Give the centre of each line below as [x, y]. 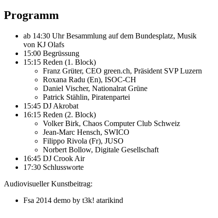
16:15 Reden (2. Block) [60, 114]
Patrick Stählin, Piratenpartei [86, 97]
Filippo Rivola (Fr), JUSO [83, 141]
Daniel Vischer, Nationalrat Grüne [95, 88]
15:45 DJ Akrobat [51, 106]
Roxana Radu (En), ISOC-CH [90, 79]
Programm [31, 15]
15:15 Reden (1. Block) [60, 62]
